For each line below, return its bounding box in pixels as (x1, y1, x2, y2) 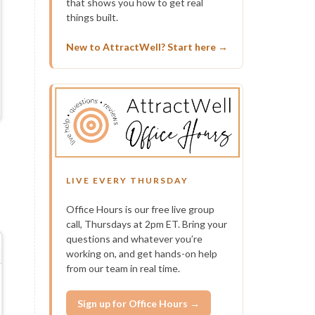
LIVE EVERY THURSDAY (65, 175, 188, 186)
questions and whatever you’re (65, 233, 202, 245)
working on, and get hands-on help (65, 247, 217, 260)
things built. (65, 11, 118, 23)
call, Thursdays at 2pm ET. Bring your (65, 218, 227, 231)
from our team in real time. (65, 262, 180, 275)
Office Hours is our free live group (65, 203, 214, 216)
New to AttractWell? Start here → (65, 40, 228, 53)
